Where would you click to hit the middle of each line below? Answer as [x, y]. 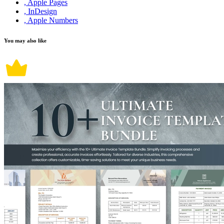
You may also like [25, 41]
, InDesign [40, 11]
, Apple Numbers [51, 20]
